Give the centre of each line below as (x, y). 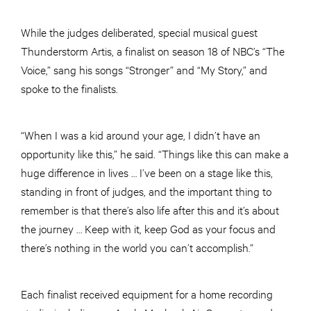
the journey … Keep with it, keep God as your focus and (148, 228)
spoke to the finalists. (69, 88)
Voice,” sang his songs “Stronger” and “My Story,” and (144, 69)
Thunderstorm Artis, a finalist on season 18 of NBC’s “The (153, 51)
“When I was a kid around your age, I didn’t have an (141, 135)
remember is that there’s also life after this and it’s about (150, 210)
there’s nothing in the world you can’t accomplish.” (137, 247)
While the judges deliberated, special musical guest (139, 32)
